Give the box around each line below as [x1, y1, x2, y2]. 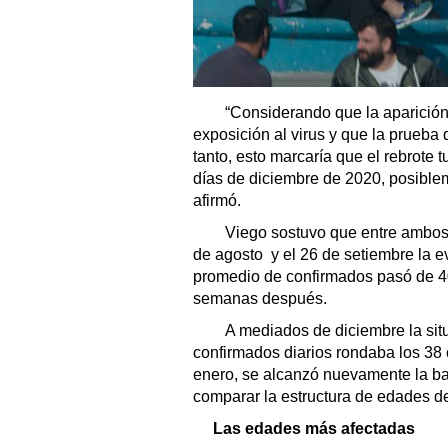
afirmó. [193, 192, 241, 210]
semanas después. [193, 290, 331, 308]
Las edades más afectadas [213, 420, 415, 438]
